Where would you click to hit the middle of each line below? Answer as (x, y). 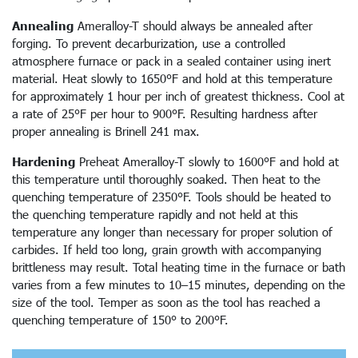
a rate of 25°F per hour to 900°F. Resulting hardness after (165, 113)
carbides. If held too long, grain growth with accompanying (167, 249)
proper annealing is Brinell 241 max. (106, 131)
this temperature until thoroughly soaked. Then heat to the (166, 179)
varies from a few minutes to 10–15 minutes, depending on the (179, 284)
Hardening (44, 161)
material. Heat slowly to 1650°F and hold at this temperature (172, 78)
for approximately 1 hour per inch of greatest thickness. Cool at (178, 95)
